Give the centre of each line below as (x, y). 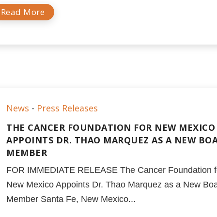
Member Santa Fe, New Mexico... (71, 199)
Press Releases (68, 108)
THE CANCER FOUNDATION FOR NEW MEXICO (111, 127)
